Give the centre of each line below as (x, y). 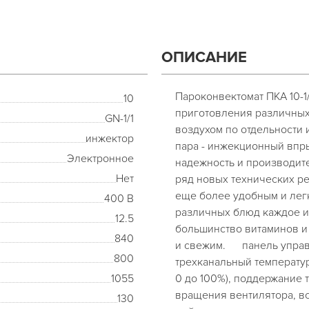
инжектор (110, 139)
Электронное (100, 159)
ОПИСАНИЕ (204, 58)
